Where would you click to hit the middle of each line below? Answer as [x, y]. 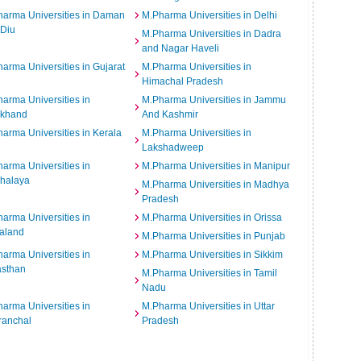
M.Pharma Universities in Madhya [215, 185]
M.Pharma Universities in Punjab [213, 236]
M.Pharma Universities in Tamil [209, 273]
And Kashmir [170, 114]
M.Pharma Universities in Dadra [211, 34]
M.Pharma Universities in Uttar [208, 306]
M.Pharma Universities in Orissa [212, 218]
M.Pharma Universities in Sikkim [212, 255]
